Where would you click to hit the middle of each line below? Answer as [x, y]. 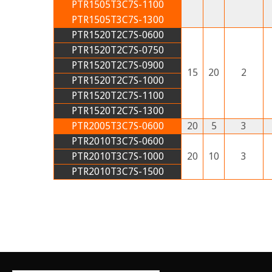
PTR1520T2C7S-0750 [117, 50]
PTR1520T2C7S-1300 [117, 110]
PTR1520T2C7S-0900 [117, 65]
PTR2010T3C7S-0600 [117, 141]
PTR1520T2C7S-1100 [117, 95]
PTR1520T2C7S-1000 [117, 80]
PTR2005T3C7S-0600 [117, 126]
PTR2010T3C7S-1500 [117, 171]
